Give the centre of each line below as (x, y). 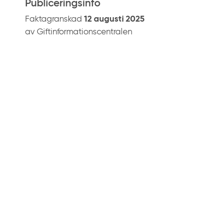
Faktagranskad (55, 19)
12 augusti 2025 (114, 19)
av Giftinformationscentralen (79, 32)
